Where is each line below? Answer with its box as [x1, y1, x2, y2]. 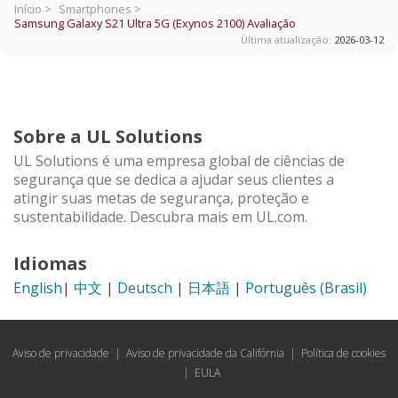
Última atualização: [241, 32, 334, 46]
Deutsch [117, 278, 172, 298]
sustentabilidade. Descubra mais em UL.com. [13, 207, 307, 227]
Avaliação [244, 14, 296, 31]
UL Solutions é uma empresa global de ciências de [13, 151, 345, 171]
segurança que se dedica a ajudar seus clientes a [13, 170, 334, 190]
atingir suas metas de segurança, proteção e [13, 188, 309, 209]
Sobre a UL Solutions [13, 124, 203, 149]
